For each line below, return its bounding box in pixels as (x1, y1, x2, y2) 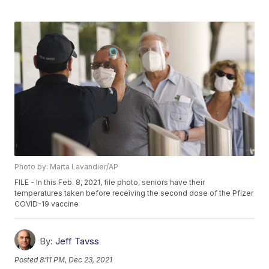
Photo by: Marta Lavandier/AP (14, 162, 119, 172)
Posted (14, 255, 40, 265)
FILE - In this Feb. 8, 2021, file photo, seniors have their (14, 178, 205, 187)
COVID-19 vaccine (14, 199, 79, 209)
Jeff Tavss (55, 235, 100, 247)
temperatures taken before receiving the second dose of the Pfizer (14, 189, 254, 198)
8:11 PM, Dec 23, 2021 (40, 255, 113, 265)
